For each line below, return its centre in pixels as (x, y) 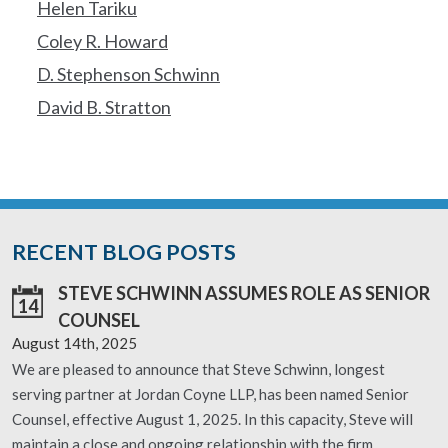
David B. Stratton (104, 107)
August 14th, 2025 (74, 343)
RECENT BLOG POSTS (124, 251)
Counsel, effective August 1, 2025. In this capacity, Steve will (212, 419)
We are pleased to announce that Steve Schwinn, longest (198, 369)
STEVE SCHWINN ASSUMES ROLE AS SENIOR (244, 293)
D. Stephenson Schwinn (128, 74)
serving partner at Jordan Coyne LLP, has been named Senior (210, 394)
